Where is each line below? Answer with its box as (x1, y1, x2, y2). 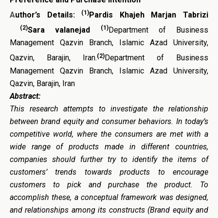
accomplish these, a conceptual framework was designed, (10, 192, 208, 202)
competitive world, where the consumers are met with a (10, 129, 208, 139)
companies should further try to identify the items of (10, 154, 208, 164)
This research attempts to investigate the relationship (10, 104, 208, 113)
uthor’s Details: (15, 10, 82, 19)
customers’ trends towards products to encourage (10, 167, 208, 177)
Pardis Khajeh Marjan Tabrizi (89, 10, 209, 19)
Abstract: (10, 91, 40, 101)
